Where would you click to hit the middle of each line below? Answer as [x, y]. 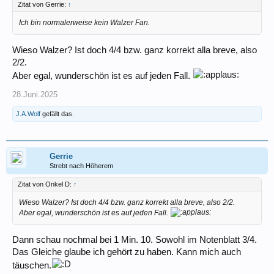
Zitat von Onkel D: [46, 184]
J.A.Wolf [28, 113]
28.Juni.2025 [35, 94]
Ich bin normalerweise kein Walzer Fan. [84, 22]
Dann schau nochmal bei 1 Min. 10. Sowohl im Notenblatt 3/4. [135, 240]
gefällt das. [57, 113]
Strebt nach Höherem [81, 165]
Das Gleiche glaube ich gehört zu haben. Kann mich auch [127, 252]
